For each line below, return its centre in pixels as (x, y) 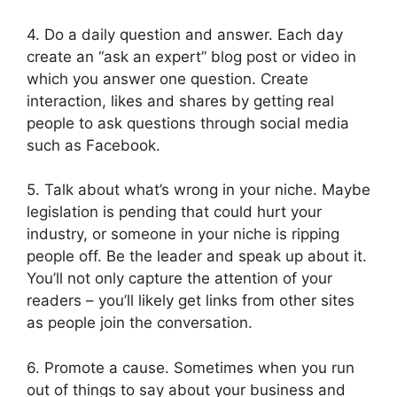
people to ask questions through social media (188, 123)
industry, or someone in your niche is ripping (183, 234)
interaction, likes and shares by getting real (180, 101)
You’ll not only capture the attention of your (179, 279)
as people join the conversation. (140, 323)
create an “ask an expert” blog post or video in (191, 56)
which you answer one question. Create (167, 78)
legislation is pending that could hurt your (174, 212)
